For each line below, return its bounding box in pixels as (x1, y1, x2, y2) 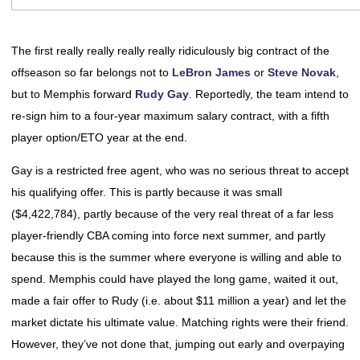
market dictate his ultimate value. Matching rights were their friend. (11, 316, 349, 329)
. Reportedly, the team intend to (189, 88, 349, 100)
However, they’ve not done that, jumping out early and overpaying (11, 337, 345, 350)
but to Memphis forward (11, 88, 135, 100)
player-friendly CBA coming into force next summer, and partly (11, 229, 325, 242)
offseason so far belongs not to (11, 66, 172, 79)
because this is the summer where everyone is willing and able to (11, 251, 342, 264)
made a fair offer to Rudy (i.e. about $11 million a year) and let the (11, 294, 346, 307)
